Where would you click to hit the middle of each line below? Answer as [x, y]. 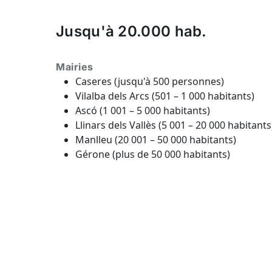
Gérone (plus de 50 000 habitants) [153, 154]
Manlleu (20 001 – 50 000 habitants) [156, 140]
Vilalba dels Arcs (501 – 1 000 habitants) [165, 96]
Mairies [75, 67]
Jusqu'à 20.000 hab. [131, 31]
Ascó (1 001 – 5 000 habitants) [143, 110]
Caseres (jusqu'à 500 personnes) [150, 81]
